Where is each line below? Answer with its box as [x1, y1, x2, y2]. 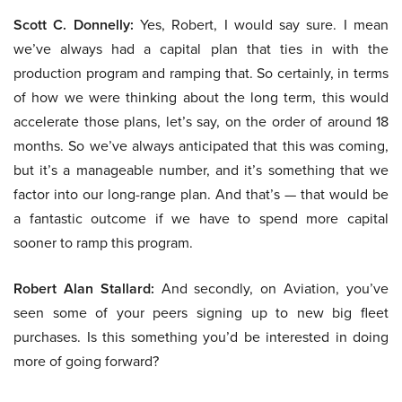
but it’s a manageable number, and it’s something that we [13, 160, 389, 181]
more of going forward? [13, 351, 159, 372]
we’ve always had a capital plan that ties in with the [13, 39, 389, 60]
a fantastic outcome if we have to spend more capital [13, 208, 389, 230]
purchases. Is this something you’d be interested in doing [13, 327, 389, 348]
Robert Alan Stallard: [13, 278, 154, 300]
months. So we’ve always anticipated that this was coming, [13, 135, 389, 157]
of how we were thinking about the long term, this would [13, 87, 389, 109]
